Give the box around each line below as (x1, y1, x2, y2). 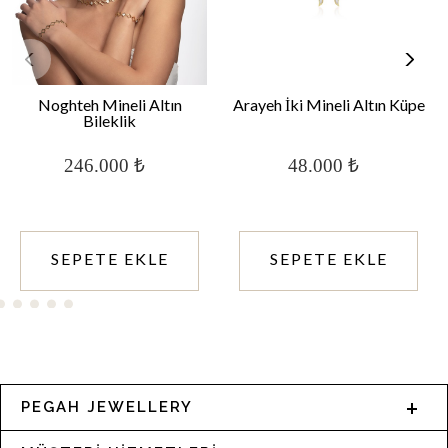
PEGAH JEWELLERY (21, 398, 193, 417)
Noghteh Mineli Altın (37, 95, 182, 115)
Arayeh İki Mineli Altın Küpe (232, 95, 425, 115)
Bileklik (83, 111, 136, 131)
